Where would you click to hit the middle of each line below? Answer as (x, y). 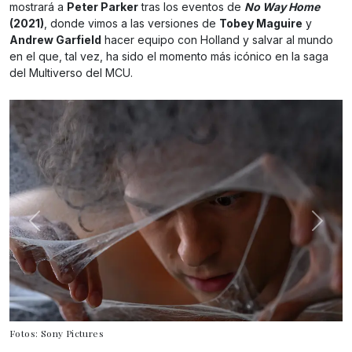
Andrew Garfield (55, 40)
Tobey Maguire (261, 24)
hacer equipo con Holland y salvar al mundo (217, 40)
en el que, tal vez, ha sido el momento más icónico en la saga (169, 57)
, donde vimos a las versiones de (132, 24)
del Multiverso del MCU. (71, 73)
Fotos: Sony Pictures (57, 333)
